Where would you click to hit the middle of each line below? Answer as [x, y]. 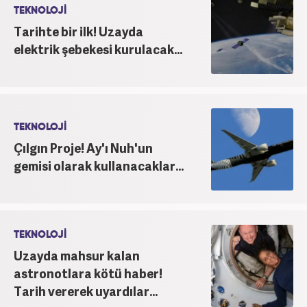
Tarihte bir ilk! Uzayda [78, 31]
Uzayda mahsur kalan [77, 255]
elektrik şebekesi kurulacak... [98, 49]
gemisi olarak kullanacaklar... [99, 165]
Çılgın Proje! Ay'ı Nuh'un [83, 147]
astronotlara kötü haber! [88, 273]
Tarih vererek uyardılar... [86, 291]
